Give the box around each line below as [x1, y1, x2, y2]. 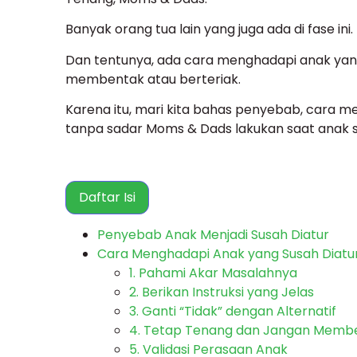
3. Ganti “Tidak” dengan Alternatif [129, 302, 336, 321]
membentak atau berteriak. [65, 69, 241, 88]
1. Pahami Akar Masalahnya [129, 264, 297, 283]
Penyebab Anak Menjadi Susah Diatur [97, 226, 329, 245]
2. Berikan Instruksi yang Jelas [129, 283, 314, 302]
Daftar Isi [79, 187, 135, 206]
